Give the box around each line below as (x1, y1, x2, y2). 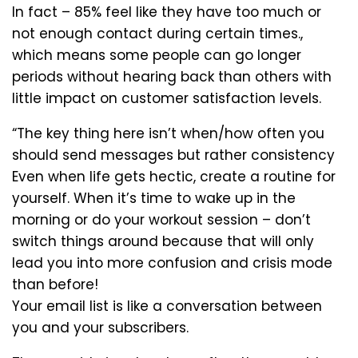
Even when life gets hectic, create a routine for (12, 166, 336, 186)
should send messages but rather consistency (12, 145, 335, 165)
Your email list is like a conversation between (12, 296, 322, 316)
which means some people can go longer (12, 45, 301, 65)
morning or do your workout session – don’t (12, 209, 311, 229)
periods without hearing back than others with (12, 66, 332, 86)
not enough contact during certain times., (12, 23, 303, 43)
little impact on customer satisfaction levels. (12, 88, 321, 108)
